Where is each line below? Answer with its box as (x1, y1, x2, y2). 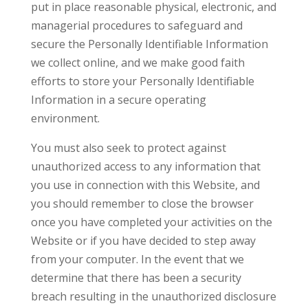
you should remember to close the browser (30, 196, 254, 211)
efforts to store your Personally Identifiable (30, 74, 254, 89)
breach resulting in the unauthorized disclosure (30, 289, 276, 304)
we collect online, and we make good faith (30, 55, 245, 70)
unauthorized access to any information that (30, 159, 261, 174)
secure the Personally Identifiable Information (30, 36, 268, 52)
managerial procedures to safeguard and (30, 18, 243, 33)
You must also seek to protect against (30, 140, 226, 155)
